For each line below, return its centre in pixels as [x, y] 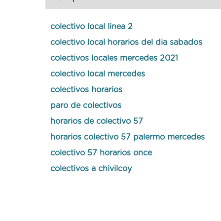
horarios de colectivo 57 [97, 121]
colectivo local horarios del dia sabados [126, 42]
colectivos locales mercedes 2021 [114, 58]
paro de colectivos [86, 106]
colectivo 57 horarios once [101, 153]
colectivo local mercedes [98, 74]
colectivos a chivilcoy [91, 169]
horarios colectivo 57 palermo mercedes [128, 137]
